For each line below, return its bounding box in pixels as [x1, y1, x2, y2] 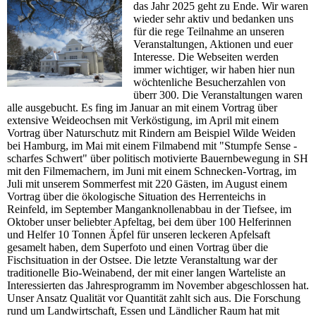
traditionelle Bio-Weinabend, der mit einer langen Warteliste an [7, 267, 286, 279]
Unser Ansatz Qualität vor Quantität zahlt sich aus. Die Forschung [7, 292, 300, 305]
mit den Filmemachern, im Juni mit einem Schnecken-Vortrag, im [7, 165, 296, 178]
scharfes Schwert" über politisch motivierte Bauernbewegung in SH [7, 152, 308, 165]
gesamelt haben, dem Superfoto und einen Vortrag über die [7, 241, 268, 254]
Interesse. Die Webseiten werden [133, 51, 279, 63]
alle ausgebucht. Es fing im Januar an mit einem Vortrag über [7, 102, 277, 114]
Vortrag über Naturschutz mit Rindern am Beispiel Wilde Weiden [7, 127, 296, 140]
